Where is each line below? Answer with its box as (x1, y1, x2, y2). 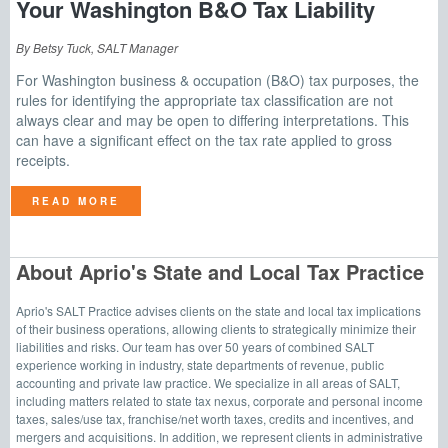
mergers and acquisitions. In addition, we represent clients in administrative (16, 428, 423, 445)
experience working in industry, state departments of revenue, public (16, 356, 384, 373)
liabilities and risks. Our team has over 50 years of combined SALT (16, 338, 374, 355)
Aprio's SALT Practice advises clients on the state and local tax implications (16, 302, 421, 319)
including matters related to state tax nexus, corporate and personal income (16, 392, 423, 409)
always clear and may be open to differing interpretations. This (16, 110, 409, 131)
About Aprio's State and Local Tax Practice (16, 257, 424, 286)
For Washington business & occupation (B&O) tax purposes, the (16, 70, 419, 91)
